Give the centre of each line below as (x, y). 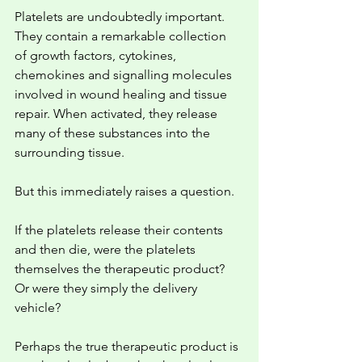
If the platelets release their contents (120, 230)
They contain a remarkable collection (122, 36)
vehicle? (38, 307)
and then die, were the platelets (107, 249)
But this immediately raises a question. (124, 191)
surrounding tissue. (69, 152)
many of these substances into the (114, 133)
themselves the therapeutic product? (121, 269)
